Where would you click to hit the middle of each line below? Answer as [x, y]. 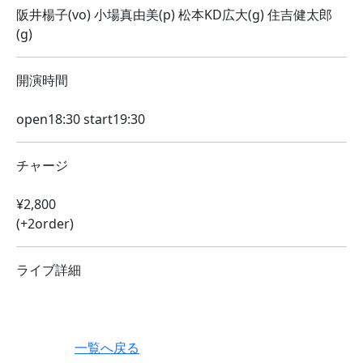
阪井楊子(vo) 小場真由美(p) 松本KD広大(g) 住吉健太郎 [174, 15]
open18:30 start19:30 [81, 120]
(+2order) [45, 224]
